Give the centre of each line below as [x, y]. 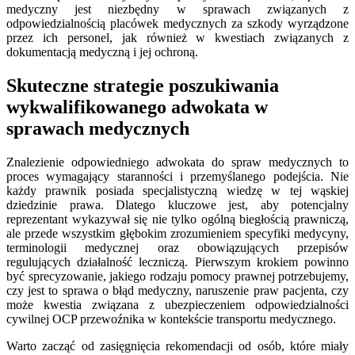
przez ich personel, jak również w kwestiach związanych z [177, 37]
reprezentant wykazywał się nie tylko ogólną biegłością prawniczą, [177, 219]
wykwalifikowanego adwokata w [137, 107]
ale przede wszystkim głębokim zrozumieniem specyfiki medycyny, [177, 233]
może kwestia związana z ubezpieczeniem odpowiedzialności [177, 304]
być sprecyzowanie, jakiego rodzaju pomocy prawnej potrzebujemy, [177, 276]
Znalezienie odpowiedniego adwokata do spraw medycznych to [177, 162]
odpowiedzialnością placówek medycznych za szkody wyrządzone [177, 23]
